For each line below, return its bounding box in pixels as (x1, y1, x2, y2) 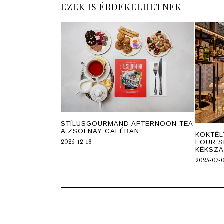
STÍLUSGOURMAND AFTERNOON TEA (61, 119, 193, 127)
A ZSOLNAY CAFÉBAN (61, 127, 139, 135)
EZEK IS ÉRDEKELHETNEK (61, 1, 182, 13)
